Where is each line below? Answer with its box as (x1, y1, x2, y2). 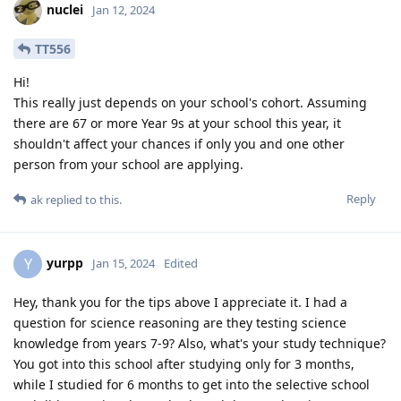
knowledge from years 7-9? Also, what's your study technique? (13, 334, 386, 352)
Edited (164, 254, 198, 271)
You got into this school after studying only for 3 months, (13, 354, 354, 372)
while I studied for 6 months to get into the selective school (13, 375, 370, 393)
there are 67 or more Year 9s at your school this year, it (13, 114, 341, 132)
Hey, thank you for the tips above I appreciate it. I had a (13, 293, 347, 311)
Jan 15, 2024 (92, 254, 155, 271)
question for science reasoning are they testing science (13, 313, 346, 331)
